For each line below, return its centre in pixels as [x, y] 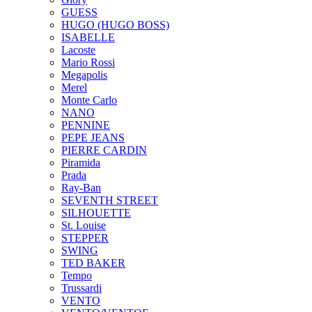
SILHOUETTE [96, 212]
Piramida [81, 162]
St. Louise [84, 225]
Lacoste [78, 49]
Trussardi [81, 288]
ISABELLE [88, 37]
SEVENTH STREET [110, 200]
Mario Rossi [88, 62]
